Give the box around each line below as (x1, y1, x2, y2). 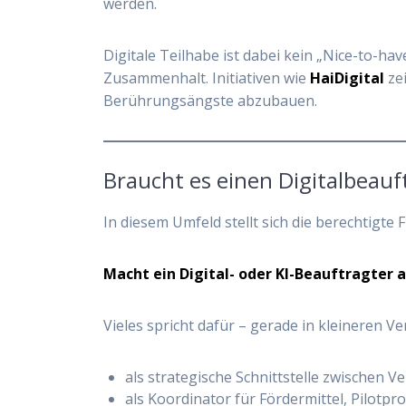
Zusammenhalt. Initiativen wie (103, 67, 311, 88)
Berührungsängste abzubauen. (103, 90, 318, 111)
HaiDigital (310, 67, 385, 88)
